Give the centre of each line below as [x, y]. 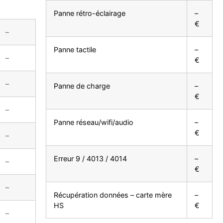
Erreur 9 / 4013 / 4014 [91, 158]
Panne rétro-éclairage [90, 13]
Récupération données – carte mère [113, 195]
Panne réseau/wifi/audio [94, 122]
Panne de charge [82, 86]
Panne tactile [75, 49]
